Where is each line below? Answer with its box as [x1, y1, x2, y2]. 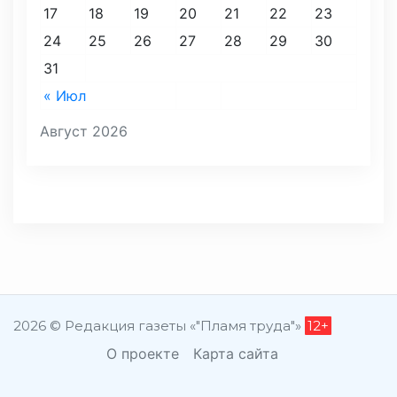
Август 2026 [40, 122, 128, 141]
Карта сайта [192, 345, 278, 363]
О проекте [105, 345, 179, 363]
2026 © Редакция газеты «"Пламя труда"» [13, 317, 305, 335]
